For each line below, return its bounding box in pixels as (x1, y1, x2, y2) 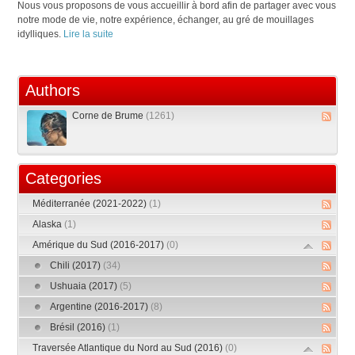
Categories (25, 170, 102, 188)
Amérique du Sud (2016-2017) (32, 239, 167, 251)
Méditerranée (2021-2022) (32, 198, 150, 210)
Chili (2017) (50, 260, 104, 272)
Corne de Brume (72, 110, 147, 122)
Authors (25, 82, 81, 100)
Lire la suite (63, 29, 114, 40)
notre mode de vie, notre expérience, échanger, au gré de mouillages (17, 14, 315, 26)
